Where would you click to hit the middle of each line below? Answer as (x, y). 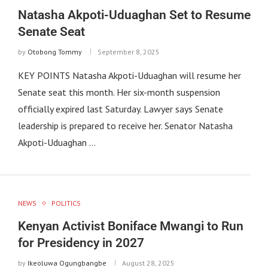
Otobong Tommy (54, 51)
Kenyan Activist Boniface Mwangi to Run (130, 226)
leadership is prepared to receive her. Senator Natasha (125, 125)
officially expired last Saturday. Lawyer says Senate (120, 109)
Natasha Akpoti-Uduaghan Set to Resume (134, 15)
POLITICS (66, 203)
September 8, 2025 (128, 51)
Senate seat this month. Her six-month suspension (119, 92)
